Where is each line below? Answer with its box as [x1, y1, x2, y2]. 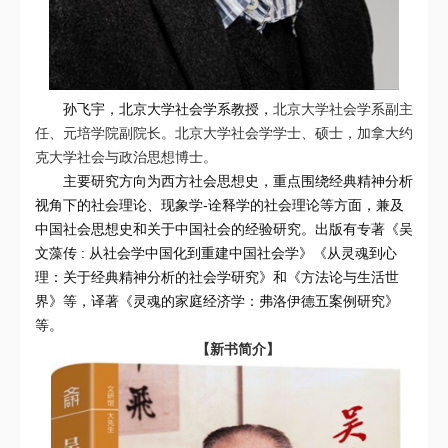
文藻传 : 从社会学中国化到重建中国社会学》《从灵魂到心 [35, 244, 397, 261]
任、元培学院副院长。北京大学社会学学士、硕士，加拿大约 [35, 124, 413, 141]
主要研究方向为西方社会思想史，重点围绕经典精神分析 [63, 172, 413, 189]
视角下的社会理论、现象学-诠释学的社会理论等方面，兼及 [35, 196, 404, 213]
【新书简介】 [196, 340, 280, 357]
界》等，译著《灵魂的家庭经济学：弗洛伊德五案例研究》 [35, 292, 399, 309]
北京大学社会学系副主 [273, 100, 413, 117]
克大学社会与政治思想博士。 [35, 148, 217, 165]
